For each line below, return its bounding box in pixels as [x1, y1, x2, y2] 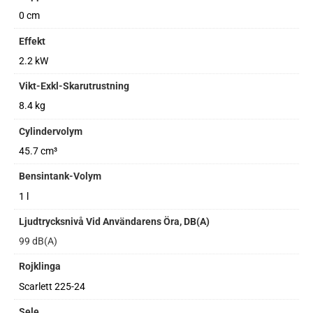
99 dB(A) [19, 235, 58, 248]
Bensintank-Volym [19, 170, 102, 183]
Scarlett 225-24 [19, 280, 86, 293]
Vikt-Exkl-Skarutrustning [19, 80, 130, 93]
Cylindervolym [19, 125, 83, 138]
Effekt [19, 35, 46, 48]
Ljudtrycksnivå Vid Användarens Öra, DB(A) [19, 215, 210, 228]
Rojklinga [19, 261, 61, 273]
